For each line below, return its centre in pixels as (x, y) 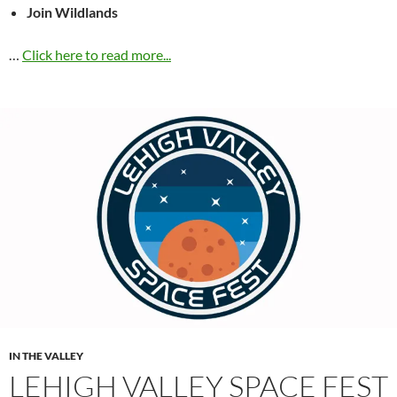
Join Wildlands (72, 12)
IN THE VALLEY (46, 356)
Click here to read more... (97, 55)
